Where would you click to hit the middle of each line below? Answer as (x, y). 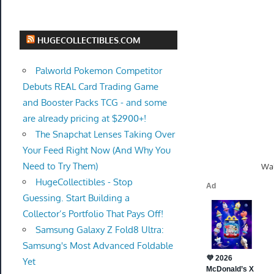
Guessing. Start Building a (76, 198)
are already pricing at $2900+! (84, 118)
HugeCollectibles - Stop (84, 182)
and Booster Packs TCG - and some (94, 102)
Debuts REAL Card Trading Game (90, 87)
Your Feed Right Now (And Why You (96, 150)
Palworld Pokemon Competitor (98, 71)
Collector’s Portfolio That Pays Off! (93, 214)
